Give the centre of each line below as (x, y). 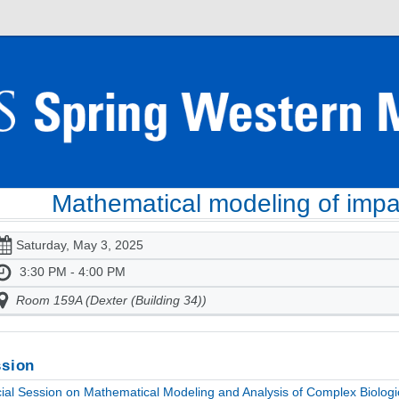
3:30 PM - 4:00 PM (72, 272)
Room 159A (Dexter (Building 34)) (111, 301)
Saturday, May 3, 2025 (79, 245)
